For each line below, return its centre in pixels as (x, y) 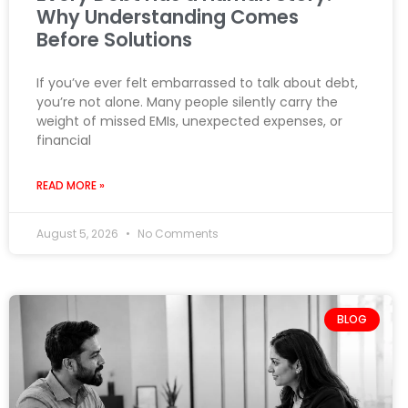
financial (64, 140)
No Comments (177, 233)
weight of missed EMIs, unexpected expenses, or (189, 121)
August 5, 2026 (79, 233)
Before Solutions (114, 39)
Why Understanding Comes (168, 16)
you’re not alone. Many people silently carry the (187, 102)
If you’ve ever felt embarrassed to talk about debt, (197, 82)
